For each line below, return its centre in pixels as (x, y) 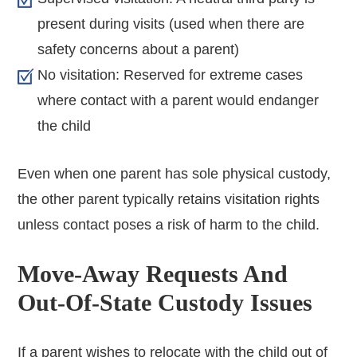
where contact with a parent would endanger (178, 100)
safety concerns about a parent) (139, 49)
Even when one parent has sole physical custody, (175, 173)
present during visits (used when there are (171, 24)
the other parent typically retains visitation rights (169, 199)
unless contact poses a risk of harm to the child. (169, 224)
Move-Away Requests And (153, 273)
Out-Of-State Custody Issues (165, 302)
